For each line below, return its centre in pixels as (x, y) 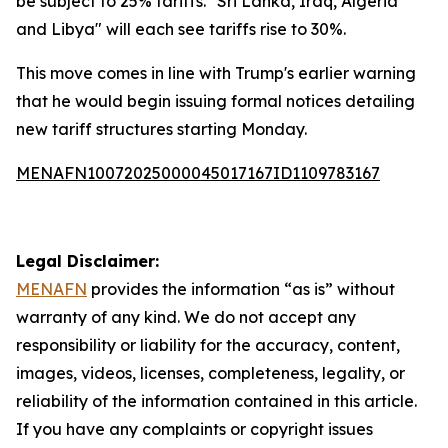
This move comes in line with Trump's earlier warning (216, 73)
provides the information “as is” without (241, 289)
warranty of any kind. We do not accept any (186, 317)
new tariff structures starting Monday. (161, 129)
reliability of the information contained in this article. (216, 401)
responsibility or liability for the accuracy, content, (208, 345)
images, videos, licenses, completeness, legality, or (210, 373)
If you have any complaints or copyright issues (194, 429)
